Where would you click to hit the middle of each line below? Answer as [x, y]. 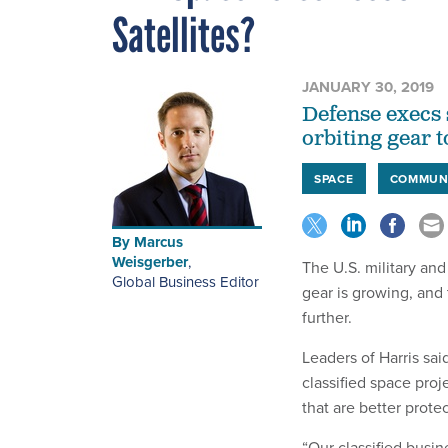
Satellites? [183, 34]
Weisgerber [150, 261]
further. [327, 316]
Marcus [158, 241]
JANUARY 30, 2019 [368, 86]
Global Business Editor [185, 281]
